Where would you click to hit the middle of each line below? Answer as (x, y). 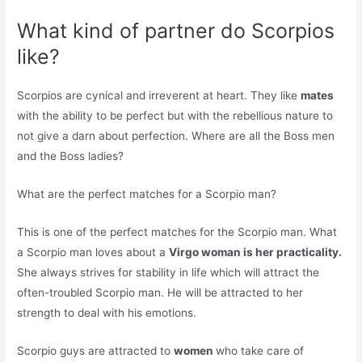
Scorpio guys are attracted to (96, 350)
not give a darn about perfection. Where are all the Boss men (176, 136)
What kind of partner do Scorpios (176, 31)
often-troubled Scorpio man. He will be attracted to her (160, 292)
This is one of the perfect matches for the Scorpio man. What (177, 232)
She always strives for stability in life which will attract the (168, 272)
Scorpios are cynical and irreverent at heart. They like (159, 96)
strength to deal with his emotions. (107, 312)
